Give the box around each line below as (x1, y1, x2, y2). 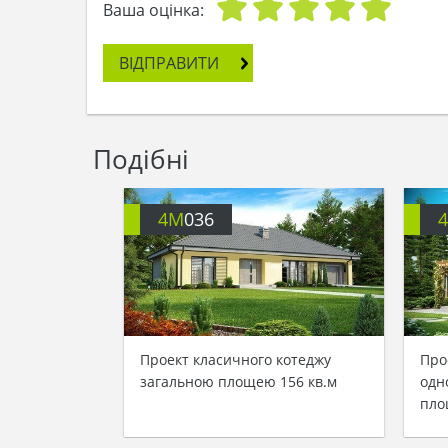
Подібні (93, 140, 189, 177)
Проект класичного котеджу (140, 350, 331, 370)
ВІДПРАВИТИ (119, 51, 219, 74)
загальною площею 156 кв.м (140, 372, 337, 392)
